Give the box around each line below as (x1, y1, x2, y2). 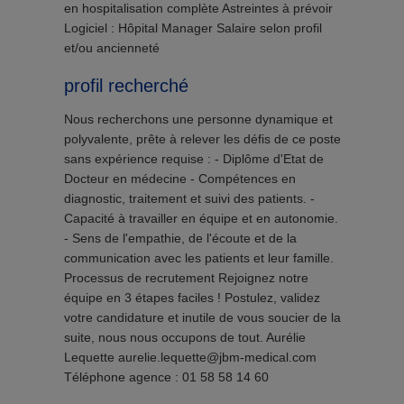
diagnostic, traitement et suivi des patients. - (63, 191, 315, 206)
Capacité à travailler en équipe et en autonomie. (63, 211, 338, 225)
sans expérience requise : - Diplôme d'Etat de (63, 151, 324, 166)
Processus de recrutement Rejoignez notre (63, 271, 308, 285)
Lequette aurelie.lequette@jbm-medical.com (63, 350, 317, 364)
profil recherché (63, 76, 188, 96)
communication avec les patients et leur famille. (63, 251, 334, 265)
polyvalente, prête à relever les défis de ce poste (63, 132, 341, 146)
